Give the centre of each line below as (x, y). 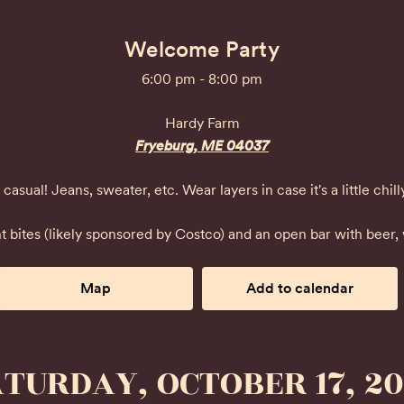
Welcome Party (202, 49)
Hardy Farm (202, 123)
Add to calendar (300, 288)
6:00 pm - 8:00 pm (202, 79)
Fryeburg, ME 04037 (202, 146)
